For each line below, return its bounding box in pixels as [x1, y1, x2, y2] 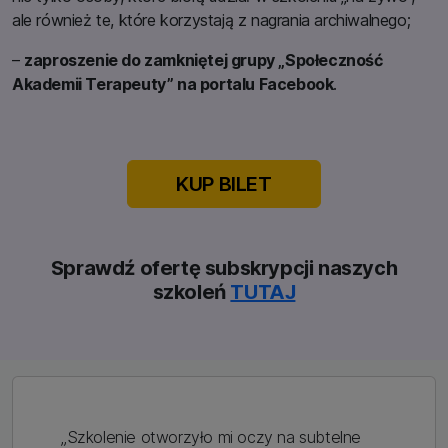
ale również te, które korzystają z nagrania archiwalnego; [12, 9, 411, 30]
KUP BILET [176, 171, 272, 196]
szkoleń [152, 279, 231, 304]
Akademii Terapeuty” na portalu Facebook [12, 73, 334, 94]
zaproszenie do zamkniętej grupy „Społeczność [24, 49, 383, 70]
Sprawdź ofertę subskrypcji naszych [50, 255, 398, 280]
